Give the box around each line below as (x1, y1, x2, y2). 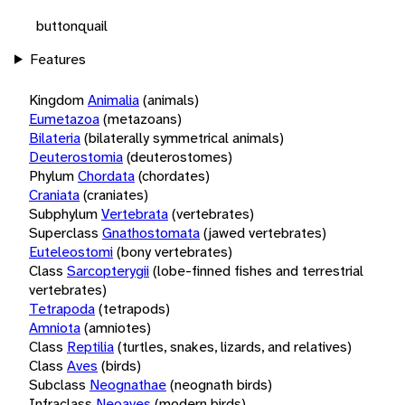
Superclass (29, 222, 99, 242)
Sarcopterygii (67, 260, 149, 280)
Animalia (88, 89, 139, 109)
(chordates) (138, 165, 210, 185)
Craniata (29, 184, 80, 204)
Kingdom (29, 89, 84, 109)
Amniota (29, 317, 80, 337)
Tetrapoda (29, 298, 95, 318)
